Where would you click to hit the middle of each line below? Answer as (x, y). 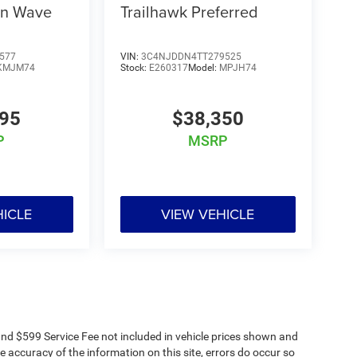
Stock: (134, 67)
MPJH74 (237, 67)
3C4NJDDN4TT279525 (191, 56)
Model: (203, 67)
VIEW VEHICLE (208, 214)
